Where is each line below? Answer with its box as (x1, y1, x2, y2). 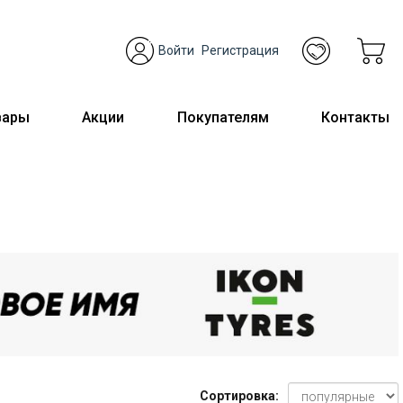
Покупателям (176, 108, 269, 126)
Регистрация (201, 42, 279, 58)
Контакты (320, 108, 390, 126)
